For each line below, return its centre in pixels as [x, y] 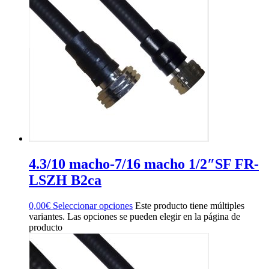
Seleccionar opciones [93, 206]
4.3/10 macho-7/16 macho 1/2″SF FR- [144, 164]
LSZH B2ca [65, 180]
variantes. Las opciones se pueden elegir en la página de [134, 217]
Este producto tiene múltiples [190, 206]
